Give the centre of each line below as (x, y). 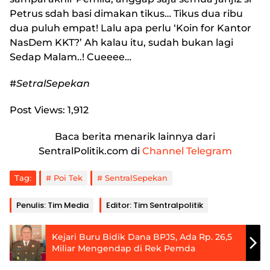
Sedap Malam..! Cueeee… (71, 57)
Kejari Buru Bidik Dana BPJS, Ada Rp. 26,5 (142, 237)
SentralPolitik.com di (90, 151)
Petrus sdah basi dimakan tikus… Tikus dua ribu (126, 14)
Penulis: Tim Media (52, 206)
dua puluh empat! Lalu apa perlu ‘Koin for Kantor (130, 28)
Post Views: (37, 110)
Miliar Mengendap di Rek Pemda (124, 249)
